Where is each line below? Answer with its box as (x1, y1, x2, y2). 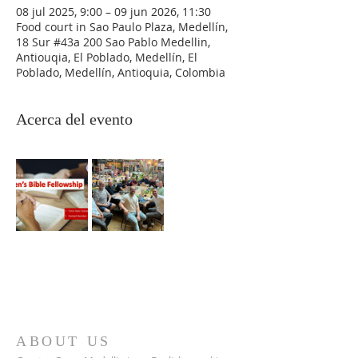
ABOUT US (16, 333, 111, 349)
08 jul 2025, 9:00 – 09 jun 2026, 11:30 (16, 4, 211, 19)
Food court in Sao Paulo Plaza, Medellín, (16, 19, 228, 34)
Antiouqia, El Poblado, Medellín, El (16, 50, 197, 65)
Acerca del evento (16, 110, 133, 128)
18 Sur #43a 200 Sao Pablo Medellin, (16, 34, 210, 50)
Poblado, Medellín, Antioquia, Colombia (16, 65, 225, 80)
